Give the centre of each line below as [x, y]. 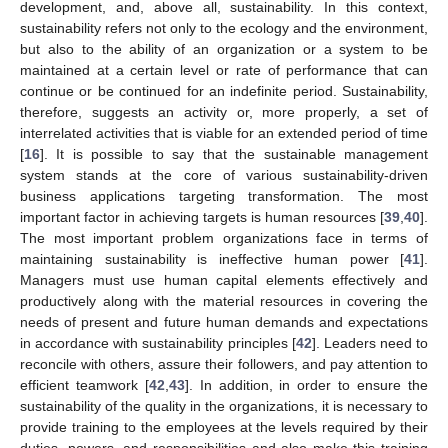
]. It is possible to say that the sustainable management [234, 154]
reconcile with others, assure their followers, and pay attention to [224, 364]
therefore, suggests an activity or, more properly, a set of [224, 112]
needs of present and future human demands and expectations [224, 322]
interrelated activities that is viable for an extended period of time [224, 133]
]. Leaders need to [369, 343]
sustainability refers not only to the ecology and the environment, [224, 28]
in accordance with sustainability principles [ [158, 343]
